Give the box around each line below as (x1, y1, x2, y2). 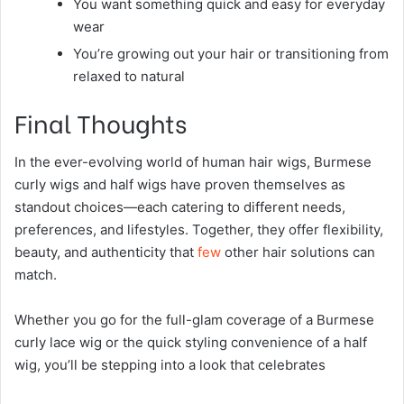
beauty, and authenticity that (14, 243, 197, 261)
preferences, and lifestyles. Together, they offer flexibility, (14, 221, 383, 238)
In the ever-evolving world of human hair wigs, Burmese (14, 153, 372, 170)
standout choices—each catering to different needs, (14, 198, 345, 216)
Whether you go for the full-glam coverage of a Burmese (14, 311, 374, 328)
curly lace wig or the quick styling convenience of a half (14, 334, 367, 351)
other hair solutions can (221, 243, 375, 261)
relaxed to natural (73, 67, 185, 85)
